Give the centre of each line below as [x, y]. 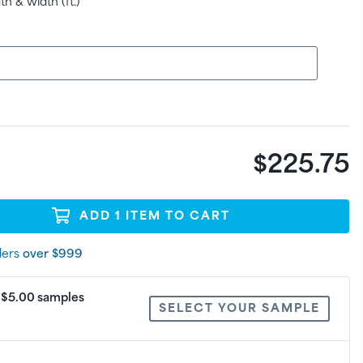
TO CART [195, 216]
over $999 [53, 254]
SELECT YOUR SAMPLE [239, 308]
